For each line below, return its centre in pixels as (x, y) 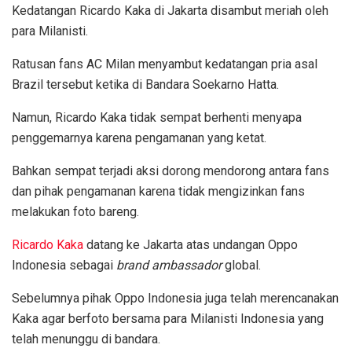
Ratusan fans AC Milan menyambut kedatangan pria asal (165, 64)
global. (243, 265)
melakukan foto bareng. (77, 211)
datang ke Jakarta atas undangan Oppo (191, 244)
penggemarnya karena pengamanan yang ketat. (139, 137)
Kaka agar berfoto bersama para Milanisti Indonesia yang (168, 318)
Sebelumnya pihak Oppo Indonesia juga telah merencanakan (175, 298)
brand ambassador (169, 265)
